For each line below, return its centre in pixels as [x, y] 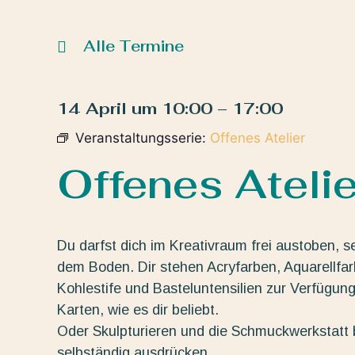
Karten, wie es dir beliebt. [138, 309]
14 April [92, 108]
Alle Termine [134, 46]
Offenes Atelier [258, 137]
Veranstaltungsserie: [143, 137]
